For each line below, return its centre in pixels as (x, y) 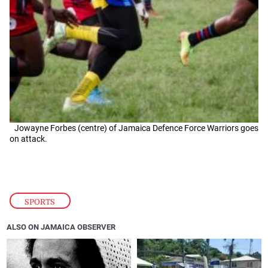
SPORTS (40, 202)
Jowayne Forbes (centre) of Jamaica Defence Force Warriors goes (136, 128)
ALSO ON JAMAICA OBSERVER (61, 227)
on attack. (28, 138)
